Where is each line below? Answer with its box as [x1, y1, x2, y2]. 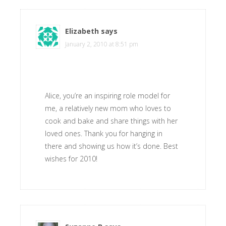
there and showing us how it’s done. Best [45, 141, 178, 151]
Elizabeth [65, 26, 99, 36]
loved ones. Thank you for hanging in [45, 129, 162, 138]
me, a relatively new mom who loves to [45, 103, 171, 113]
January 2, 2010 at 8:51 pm [65, 40, 138, 48]
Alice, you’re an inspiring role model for [45, 91, 170, 100]
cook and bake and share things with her [45, 116, 178, 126]
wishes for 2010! [45, 154, 97, 163]
